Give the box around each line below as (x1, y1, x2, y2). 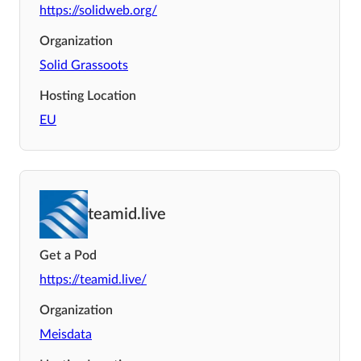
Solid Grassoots (39, 58, 128, 72)
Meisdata (39, 327, 92, 341)
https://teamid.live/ (39, 272, 147, 286)
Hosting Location (39, 89, 136, 102)
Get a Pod (39, 248, 97, 262)
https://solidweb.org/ (39, 3, 157, 17)
